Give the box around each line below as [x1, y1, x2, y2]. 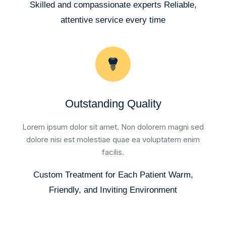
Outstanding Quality [65, 97, 161, 110]
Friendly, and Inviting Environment [49, 185, 177, 195]
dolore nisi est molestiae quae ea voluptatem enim [26, 135, 200, 144]
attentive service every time [61, 15, 165, 25]
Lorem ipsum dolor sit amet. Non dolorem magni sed [22, 122, 204, 132]
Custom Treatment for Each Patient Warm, [33, 170, 193, 180]
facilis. [102, 147, 124, 157]
